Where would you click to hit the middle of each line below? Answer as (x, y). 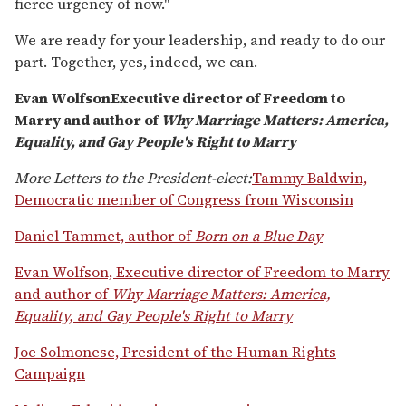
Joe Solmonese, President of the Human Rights (175, 352)
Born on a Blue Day (259, 236)
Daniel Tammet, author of (105, 236)
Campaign (50, 374)
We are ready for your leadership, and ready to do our (200, 40)
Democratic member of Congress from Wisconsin (184, 200)
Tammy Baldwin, (309, 178)
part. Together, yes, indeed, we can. (136, 62)
